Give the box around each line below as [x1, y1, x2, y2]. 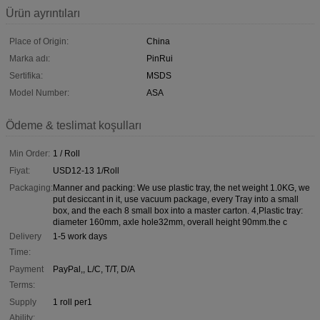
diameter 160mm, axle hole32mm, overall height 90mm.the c [53, 216, 287, 227]
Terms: [9, 279, 35, 290]
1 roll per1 [53, 296, 92, 307]
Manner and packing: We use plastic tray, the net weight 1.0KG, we [53, 182, 310, 193]
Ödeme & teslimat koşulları [6, 119, 141, 131]
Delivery [9, 231, 41, 241]
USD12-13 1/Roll [53, 165, 119, 176]
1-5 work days [53, 231, 107, 241]
